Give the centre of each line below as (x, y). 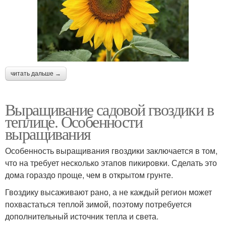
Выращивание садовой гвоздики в (109, 109)
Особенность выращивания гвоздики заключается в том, (111, 151)
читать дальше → (36, 74)
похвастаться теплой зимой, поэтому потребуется (98, 204)
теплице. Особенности (74, 122)
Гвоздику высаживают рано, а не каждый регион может (108, 192)
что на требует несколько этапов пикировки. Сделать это (111, 163)
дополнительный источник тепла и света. (82, 216)
